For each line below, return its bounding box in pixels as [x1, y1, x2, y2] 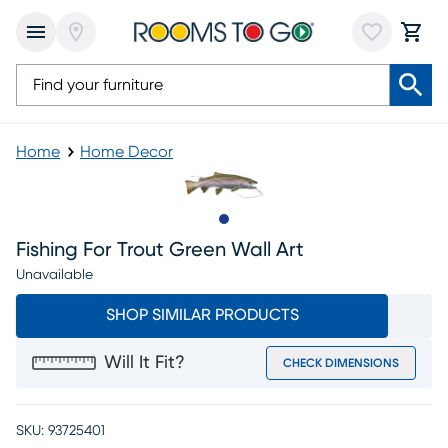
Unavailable [16, 268, 93, 282]
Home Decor [80, 144, 173, 160]
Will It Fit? [104, 354, 185, 372]
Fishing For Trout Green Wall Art [16, 240, 304, 260]
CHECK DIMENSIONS [283, 357, 399, 369]
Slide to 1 [223, 222, 285, 238]
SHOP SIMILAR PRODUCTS [105, 307, 299, 323]
